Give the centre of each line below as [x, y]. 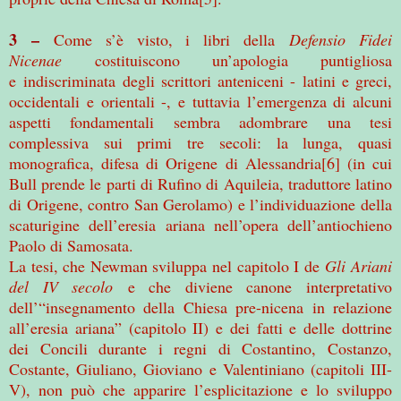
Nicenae [35, 60]
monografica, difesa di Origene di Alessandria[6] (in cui [200, 162]
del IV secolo [61, 286]
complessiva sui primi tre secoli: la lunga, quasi [200, 142]
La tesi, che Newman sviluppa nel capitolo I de [167, 265]
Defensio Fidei [341, 39]
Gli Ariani [359, 265]
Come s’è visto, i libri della [164, 39]
